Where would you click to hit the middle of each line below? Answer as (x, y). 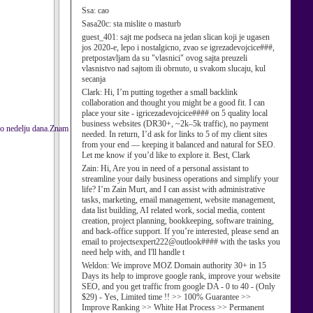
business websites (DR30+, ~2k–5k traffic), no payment (175, 124)
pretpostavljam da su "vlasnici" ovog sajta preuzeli (165, 58)
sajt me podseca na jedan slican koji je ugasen (195, 37)
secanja (94, 79)
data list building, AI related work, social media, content (173, 210)
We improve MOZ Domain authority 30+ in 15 (189, 265)
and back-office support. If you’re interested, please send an (180, 231)
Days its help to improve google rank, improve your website (181, 276)
